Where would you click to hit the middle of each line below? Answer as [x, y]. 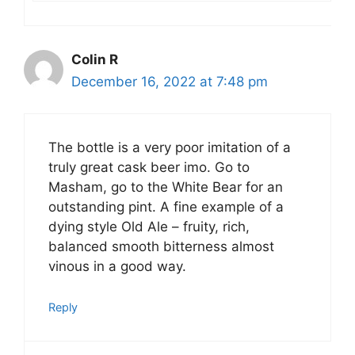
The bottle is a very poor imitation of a [170, 148]
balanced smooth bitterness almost [161, 247]
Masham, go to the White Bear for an [166, 187]
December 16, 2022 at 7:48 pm [170, 81]
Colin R [95, 59]
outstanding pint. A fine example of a [166, 207]
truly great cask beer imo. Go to [149, 168]
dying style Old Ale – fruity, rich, [149, 227]
